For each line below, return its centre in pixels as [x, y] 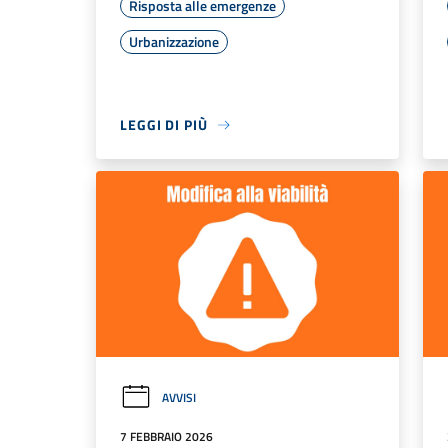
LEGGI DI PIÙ [164, 125]
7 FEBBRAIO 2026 [166, 436]
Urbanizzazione [174, 42]
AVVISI [179, 397]
